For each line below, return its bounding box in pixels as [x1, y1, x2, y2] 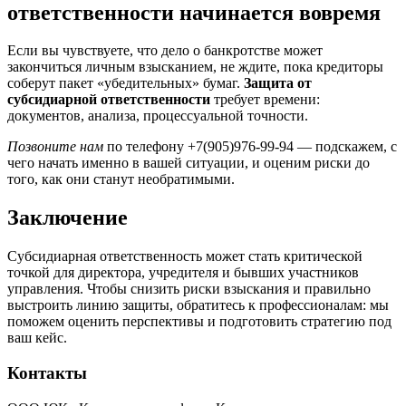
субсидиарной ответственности [7, 92, 210, 108]
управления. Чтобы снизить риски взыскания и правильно [7, 281, 371, 297]
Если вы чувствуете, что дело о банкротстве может [7, 43, 323, 59]
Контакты [7, 362, 87, 382]
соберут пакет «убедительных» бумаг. [7, 75, 244, 92]
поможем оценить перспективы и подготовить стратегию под [7, 314, 391, 330]
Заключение [7, 206, 128, 230]
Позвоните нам [7, 139, 103, 155]
